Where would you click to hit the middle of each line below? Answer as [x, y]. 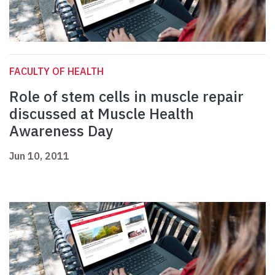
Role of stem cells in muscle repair [126, 97]
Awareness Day [61, 131]
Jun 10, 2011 [39, 156]
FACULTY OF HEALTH [56, 72]
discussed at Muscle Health [102, 114]
